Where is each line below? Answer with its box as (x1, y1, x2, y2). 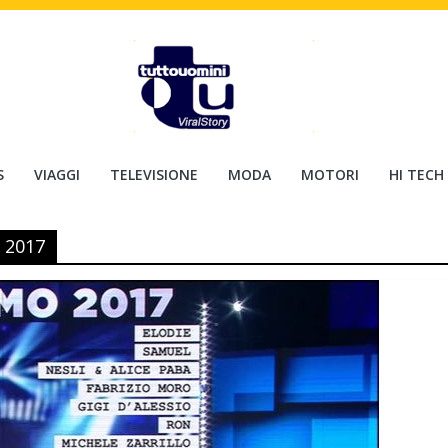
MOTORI (301, 165, 359, 184)
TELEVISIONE (110, 165, 198, 184)
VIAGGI (34, 165, 80, 184)
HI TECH (389, 165, 444, 184)
